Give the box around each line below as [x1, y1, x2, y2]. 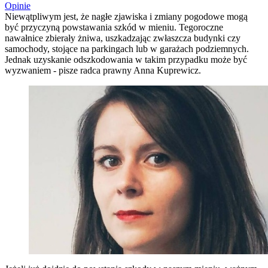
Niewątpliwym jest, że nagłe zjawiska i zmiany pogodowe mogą [5, 11, 248, 22]
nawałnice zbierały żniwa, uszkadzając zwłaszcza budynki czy [5, 32, 240, 43]
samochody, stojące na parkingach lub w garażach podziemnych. [5, 43, 249, 54]
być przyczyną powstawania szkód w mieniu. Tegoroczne [5, 22, 223, 32]
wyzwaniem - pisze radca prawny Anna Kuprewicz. [5, 65, 201, 75]
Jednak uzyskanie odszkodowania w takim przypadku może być [5, 54, 247, 65]
